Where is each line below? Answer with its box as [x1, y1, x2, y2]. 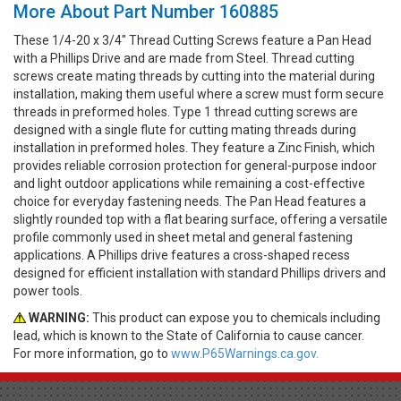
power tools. [13, 284, 82, 299]
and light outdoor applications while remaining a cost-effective [13, 176, 365, 192]
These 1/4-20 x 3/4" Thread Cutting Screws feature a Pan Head [13, 33, 371, 48]
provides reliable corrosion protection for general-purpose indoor [13, 158, 377, 174]
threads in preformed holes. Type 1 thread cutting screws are [13, 105, 358, 120]
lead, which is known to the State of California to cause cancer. [13, 328, 364, 344]
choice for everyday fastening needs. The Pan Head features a [13, 194, 366, 209]
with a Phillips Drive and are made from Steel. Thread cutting [13, 51, 354, 66]
